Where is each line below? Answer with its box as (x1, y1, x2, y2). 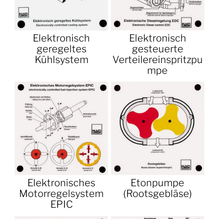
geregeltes (36, 43, 87, 55)
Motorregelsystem (19, 188, 104, 200)
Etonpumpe (131, 177, 185, 189)
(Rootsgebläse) (123, 188, 192, 200)
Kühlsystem (34, 53, 88, 66)
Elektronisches (27, 177, 96, 189)
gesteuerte (131, 43, 183, 55)
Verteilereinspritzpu (112, 53, 203, 66)
